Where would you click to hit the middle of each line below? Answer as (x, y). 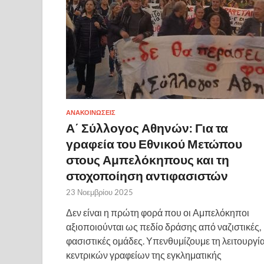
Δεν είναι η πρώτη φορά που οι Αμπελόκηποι (158, 212)
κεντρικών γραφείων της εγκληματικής (144, 255)
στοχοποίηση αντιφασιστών (147, 175)
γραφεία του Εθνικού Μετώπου (154, 143)
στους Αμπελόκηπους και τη (148, 159)
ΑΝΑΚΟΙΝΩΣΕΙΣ (91, 112)
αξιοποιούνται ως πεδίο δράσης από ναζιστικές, (164, 226)
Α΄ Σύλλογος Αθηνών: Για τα (147, 127)
